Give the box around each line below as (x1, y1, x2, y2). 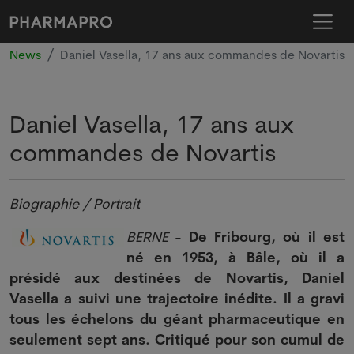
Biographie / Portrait (9, 194, 140, 213)
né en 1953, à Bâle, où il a (126, 248, 345, 266)
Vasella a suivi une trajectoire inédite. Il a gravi (9, 289, 345, 307)
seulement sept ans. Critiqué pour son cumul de (9, 330, 345, 348)
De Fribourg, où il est (188, 228, 345, 246)
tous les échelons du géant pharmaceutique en (9, 310, 345, 328)
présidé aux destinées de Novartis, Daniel (9, 269, 345, 287)
